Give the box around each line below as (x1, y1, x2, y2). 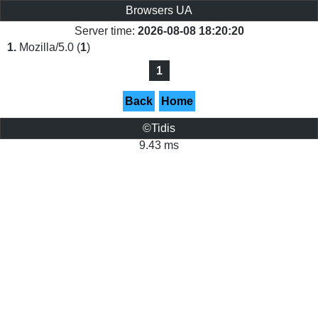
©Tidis (143, 122, 175, 134)
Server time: (74, 25, 138, 37)
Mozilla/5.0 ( (16, 41, 80, 53)
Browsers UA (126, 4, 192, 16)
